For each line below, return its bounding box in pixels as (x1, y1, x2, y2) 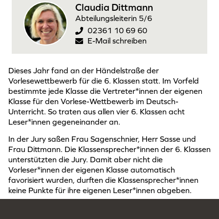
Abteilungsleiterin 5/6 (75, 14, 152, 22)
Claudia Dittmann (75, 2, 153, 13)
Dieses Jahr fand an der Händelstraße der (8, 66, 159, 75)
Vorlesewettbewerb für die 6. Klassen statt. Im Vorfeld (8, 76, 199, 85)
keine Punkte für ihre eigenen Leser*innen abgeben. (8, 186, 192, 195)
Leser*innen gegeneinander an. (8, 117, 120, 126)
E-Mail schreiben (88, 36, 147, 45)
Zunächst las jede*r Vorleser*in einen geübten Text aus (8, 203, 201, 212)
